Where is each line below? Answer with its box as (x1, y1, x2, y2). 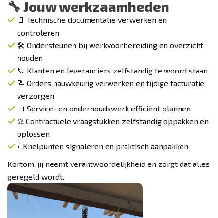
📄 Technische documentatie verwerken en (17, 15, 167, 24)
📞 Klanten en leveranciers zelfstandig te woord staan (17, 66, 208, 75)
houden (17, 53, 43, 62)
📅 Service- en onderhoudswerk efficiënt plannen (17, 104, 191, 113)
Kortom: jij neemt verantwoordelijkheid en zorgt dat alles (7, 159, 210, 168)
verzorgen (17, 91, 54, 100)
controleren (17, 28, 59, 37)
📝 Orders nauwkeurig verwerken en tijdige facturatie (17, 78, 204, 88)
